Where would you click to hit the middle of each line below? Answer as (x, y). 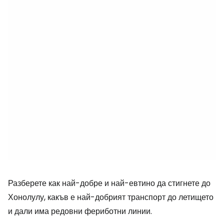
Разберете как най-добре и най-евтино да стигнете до (109, 183)
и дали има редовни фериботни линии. (80, 211)
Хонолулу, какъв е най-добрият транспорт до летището (111, 197)
